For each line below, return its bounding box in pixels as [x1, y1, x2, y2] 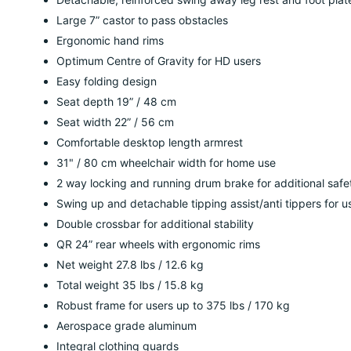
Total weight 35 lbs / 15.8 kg [56, 278, 204, 292]
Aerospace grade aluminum [56, 319, 197, 333]
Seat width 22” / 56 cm [56, 115, 174, 129]
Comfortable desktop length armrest [56, 136, 243, 150]
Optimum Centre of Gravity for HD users [56, 54, 261, 68]
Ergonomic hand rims [56, 34, 164, 48]
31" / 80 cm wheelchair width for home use [56, 156, 276, 170]
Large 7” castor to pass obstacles [56, 13, 228, 27]
